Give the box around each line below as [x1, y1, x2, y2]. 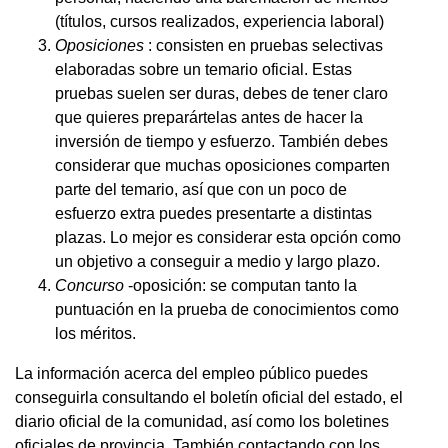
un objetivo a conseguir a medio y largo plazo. [55, 252, 380, 270]
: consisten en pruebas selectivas [148, 36, 383, 54]
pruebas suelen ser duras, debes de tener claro [55, 84, 388, 102]
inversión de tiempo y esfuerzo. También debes [55, 132, 388, 150]
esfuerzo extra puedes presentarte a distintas [55, 204, 372, 222]
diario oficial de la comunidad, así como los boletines [15, 412, 389, 430]
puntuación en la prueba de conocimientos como [55, 300, 399, 318]
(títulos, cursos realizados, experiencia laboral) [55, 12, 384, 30]
